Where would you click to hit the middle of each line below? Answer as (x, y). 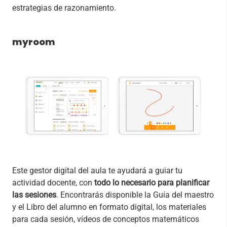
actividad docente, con (53, 182)
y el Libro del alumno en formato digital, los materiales (109, 207)
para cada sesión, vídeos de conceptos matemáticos (106, 219)
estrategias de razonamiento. (64, 8)
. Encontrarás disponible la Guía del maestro (135, 195)
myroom (34, 42)
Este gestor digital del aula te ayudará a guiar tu (97, 170)
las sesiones (34, 195)
